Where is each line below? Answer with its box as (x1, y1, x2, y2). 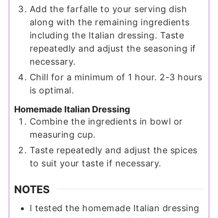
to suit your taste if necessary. (29, 158, 162, 168)
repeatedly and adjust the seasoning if (29, 43, 196, 54)
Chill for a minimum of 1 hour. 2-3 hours (29, 72, 202, 82)
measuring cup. (29, 129, 96, 140)
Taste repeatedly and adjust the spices (29, 145, 198, 155)
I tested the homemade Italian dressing (29, 202, 200, 213)
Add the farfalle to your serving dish (29, 3, 187, 14)
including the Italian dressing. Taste (29, 30, 184, 40)
